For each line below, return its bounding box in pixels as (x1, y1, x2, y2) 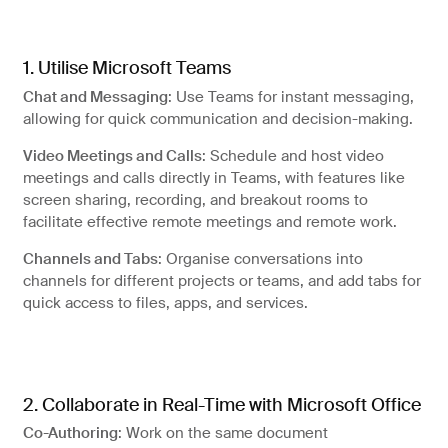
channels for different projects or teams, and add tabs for (22, 270, 421, 291)
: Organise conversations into (157, 248, 363, 269)
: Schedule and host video (201, 145, 384, 166)
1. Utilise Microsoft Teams (22, 56, 231, 80)
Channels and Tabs (22, 248, 158, 269)
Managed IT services (22, 46, 167, 67)
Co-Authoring (22, 423, 118, 443)
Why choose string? (39, 334, 176, 355)
